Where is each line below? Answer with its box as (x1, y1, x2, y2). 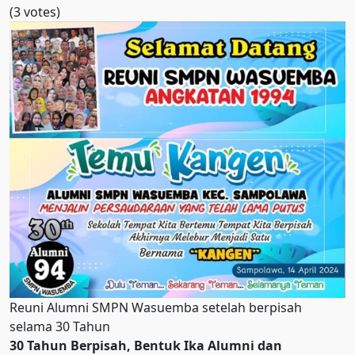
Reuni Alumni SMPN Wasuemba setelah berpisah (10, 299, 302, 317)
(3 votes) (10, 3, 60, 21)
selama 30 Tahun (10, 318, 110, 336)
